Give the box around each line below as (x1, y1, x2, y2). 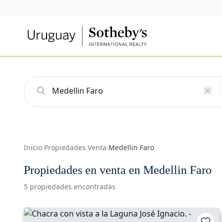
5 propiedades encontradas (24, 182, 115, 192)
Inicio (24, 143, 42, 153)
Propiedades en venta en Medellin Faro (24, 164, 212, 177)
